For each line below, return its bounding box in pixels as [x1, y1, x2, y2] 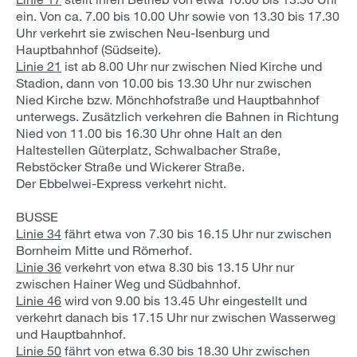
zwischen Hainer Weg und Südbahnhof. [16, 276, 241, 291]
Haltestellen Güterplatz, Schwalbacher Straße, [16, 142, 280, 157]
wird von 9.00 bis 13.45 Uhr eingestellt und [61, 292, 307, 308]
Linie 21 [16, 58, 61, 73]
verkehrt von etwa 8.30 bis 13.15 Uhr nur [61, 259, 294, 274]
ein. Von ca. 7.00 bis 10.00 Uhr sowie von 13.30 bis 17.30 [16, 8, 339, 23]
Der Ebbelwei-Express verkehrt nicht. [16, 175, 226, 190]
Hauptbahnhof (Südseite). [16, 41, 161, 57]
